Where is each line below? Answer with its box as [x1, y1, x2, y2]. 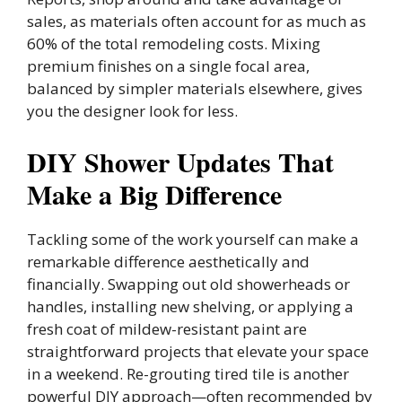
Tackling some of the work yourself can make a [27, 228, 359, 249]
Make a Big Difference [27, 173, 282, 214]
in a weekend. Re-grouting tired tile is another [27, 363, 349, 384]
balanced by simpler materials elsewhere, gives [27, 78, 363, 100]
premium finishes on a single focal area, [27, 56, 310, 77]
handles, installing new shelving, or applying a [27, 295, 354, 317]
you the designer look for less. [27, 100, 238, 122]
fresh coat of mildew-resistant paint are [27, 318, 307, 339]
